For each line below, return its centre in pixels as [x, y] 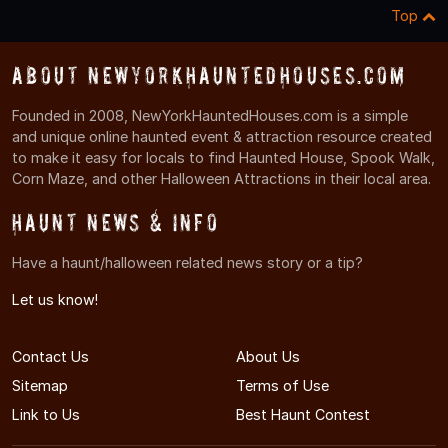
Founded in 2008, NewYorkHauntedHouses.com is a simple [210, 115]
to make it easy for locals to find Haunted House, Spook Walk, [223, 157]
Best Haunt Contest [303, 414]
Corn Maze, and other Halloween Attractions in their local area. [221, 178]
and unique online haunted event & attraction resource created [222, 136]
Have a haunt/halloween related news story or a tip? [187, 262]
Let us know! [55, 299]
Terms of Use [282, 385]
